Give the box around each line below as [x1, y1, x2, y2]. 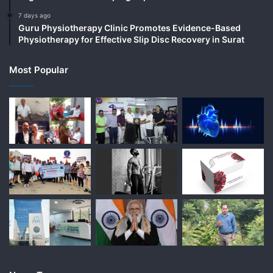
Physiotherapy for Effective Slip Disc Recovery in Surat [18, 34, 244, 44]
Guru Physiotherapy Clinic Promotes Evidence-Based [18, 22, 241, 33]
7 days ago [18, 11, 51, 19]
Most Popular [9, 63, 68, 76]
